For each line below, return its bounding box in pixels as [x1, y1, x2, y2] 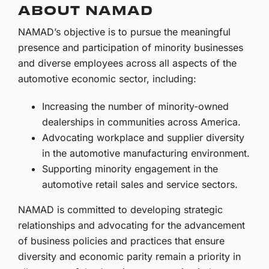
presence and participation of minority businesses [18, 41, 244, 54]
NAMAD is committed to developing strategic [18, 204, 223, 216]
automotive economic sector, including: [18, 73, 197, 85]
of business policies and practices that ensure [18, 235, 225, 247]
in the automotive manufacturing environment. [42, 147, 250, 160]
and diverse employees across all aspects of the [18, 57, 237, 70]
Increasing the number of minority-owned [42, 100, 229, 113]
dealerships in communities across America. [42, 116, 241, 128]
